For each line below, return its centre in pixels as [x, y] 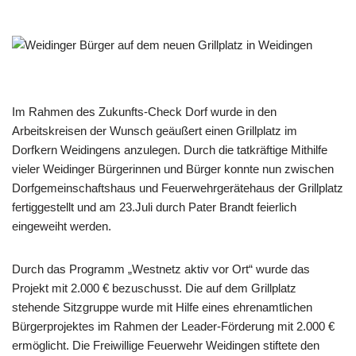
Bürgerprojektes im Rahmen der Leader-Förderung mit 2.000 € [173, 326]
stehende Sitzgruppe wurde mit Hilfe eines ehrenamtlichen [162, 307]
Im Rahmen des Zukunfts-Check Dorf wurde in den [144, 112]
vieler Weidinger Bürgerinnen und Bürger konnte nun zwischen [173, 169]
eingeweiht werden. [62, 226]
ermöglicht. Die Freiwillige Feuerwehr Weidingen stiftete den [166, 345]
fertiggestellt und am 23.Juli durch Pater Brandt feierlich [154, 207]
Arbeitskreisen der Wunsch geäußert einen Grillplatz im [155, 131]
